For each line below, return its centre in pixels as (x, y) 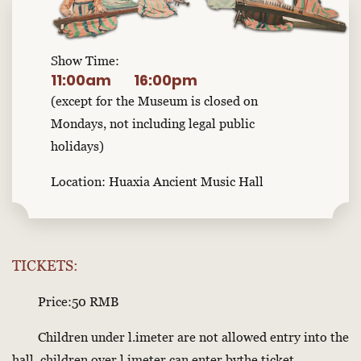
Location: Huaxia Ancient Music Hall (157, 181)
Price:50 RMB (65, 301)
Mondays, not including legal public (153, 123)
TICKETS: (45, 265)
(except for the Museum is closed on (154, 100)
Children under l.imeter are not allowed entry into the (180, 336)
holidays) (77, 145)
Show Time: (85, 60)
